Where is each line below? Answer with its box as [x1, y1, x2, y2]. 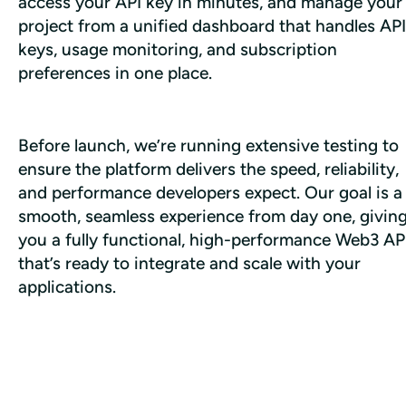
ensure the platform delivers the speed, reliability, [18, 158, 399, 179]
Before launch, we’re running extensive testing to [18, 134, 399, 156]
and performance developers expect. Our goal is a [18, 181, 402, 203]
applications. [18, 275, 116, 297]
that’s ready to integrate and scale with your [18, 252, 361, 274]
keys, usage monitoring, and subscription [18, 38, 337, 60]
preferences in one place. [18, 62, 217, 83]
